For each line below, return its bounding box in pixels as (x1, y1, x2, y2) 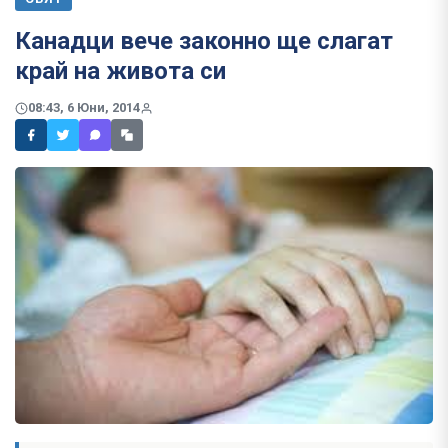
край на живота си (15, 57, 226, 85)
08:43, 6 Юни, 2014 (28, 100, 140, 116)
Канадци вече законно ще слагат (15, 27, 393, 55)
